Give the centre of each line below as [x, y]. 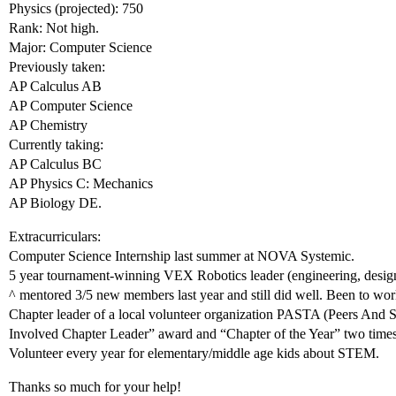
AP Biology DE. [55, 203]
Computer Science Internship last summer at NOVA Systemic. [182, 256]
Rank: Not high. [54, 28]
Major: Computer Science [80, 48]
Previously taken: [57, 67]
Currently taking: [56, 145]
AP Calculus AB [55, 87]
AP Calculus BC [55, 164]
